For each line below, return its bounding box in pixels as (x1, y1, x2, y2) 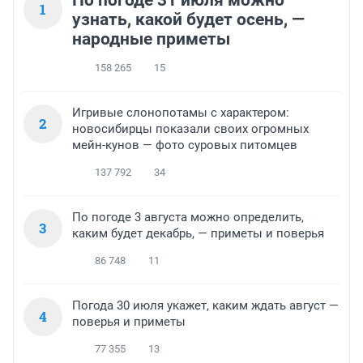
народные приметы (72, 29, 230, 49)
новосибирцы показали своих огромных (72, 122, 309, 137)
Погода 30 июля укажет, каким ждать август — (72, 298, 339, 314)
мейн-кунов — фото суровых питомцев (72, 138, 297, 153)
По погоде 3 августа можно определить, (72, 210, 304, 225)
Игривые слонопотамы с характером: (72, 105, 289, 121)
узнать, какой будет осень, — (72, 10, 305, 30)
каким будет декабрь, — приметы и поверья (72, 226, 324, 241)
